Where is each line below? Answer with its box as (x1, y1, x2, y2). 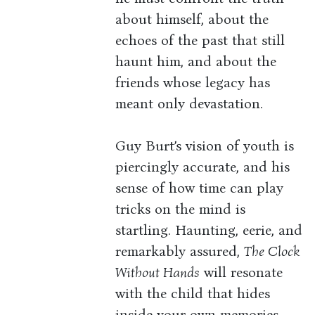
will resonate (200, 264, 283, 281)
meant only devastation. (115, 95, 264, 112)
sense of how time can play (115, 179, 284, 197)
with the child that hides (115, 285, 271, 302)
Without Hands (115, 264, 200, 281)
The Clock (244, 243, 300, 260)
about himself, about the (115, 11, 269, 28)
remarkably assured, (115, 243, 245, 260)
